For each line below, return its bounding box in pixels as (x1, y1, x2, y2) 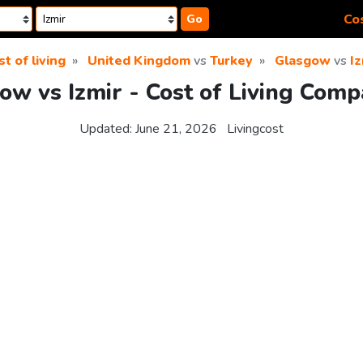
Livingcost (227, 120, 284, 139)
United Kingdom (87, 52, 190, 70)
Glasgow (274, 52, 331, 70)
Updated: (79, 120, 135, 139)
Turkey (209, 52, 253, 70)
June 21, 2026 (135, 120, 217, 139)
